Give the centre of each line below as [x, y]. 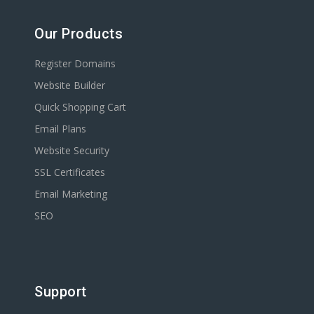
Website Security [72, 151]
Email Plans [60, 129]
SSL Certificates [70, 172]
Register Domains [75, 64]
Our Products [78, 34]
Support [61, 292]
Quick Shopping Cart [80, 107]
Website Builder [70, 86]
